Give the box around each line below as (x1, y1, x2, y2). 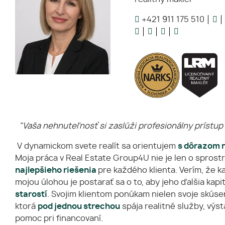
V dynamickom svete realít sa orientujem (15, 142, 178, 150)
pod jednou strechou (38, 202, 120, 210)
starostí (15, 190, 47, 198)
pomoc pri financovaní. (15, 214, 105, 222)
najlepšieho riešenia (15, 166, 98, 174)
